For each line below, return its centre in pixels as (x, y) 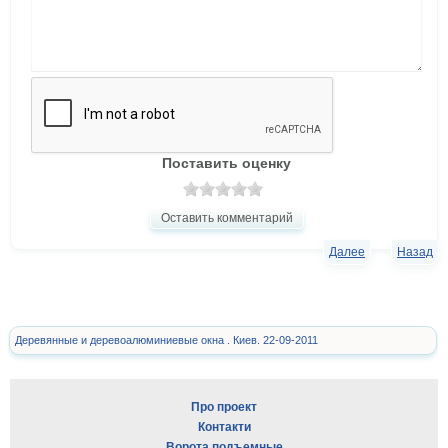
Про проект (224, 407)
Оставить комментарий (226, 218)
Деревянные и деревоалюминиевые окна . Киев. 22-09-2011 (166, 340)
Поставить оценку (226, 163)
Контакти (224, 427)
